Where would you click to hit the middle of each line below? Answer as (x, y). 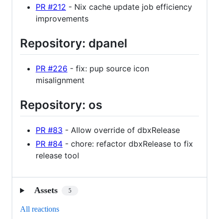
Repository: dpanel (74, 43)
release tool (57, 156)
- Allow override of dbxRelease (121, 130)
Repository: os (61, 105)
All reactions (40, 209)
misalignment (60, 80)
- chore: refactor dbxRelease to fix (128, 144)
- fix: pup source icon (108, 68)
